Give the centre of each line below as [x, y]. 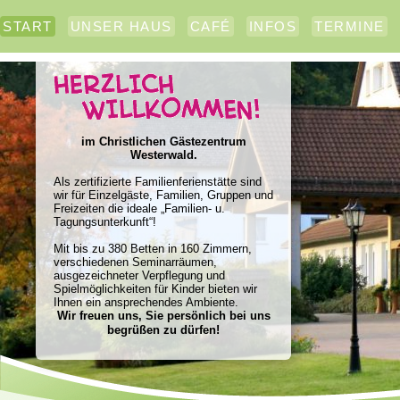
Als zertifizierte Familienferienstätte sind [158, 182]
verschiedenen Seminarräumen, [135, 262]
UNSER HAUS [121, 26]
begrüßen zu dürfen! [163, 330]
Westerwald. [163, 155]
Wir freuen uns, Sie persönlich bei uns [163, 316]
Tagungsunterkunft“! [105, 222]
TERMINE [350, 26]
